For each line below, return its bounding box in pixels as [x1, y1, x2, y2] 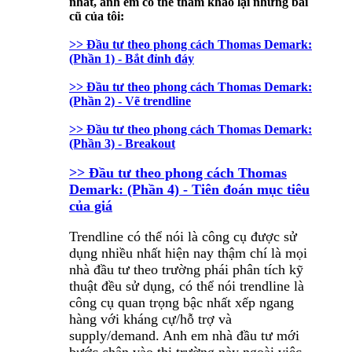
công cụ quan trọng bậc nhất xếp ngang [69, 295, 294, 311]
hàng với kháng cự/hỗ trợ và [69, 311, 232, 328]
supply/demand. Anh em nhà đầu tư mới [69, 328, 299, 344]
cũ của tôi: [69, 9, 124, 24]
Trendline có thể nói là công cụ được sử [69, 229, 297, 245]
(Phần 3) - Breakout [69, 137, 175, 151]
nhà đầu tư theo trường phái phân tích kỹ [69, 262, 303, 278]
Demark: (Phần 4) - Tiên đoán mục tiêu [69, 181, 310, 198]
